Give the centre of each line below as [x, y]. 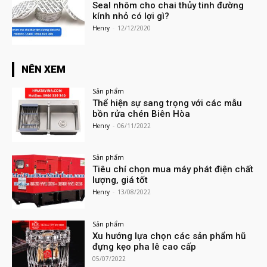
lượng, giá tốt [120, 180]
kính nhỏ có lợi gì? [131, 16]
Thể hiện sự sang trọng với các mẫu [167, 103]
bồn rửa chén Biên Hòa [142, 114]
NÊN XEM [44, 69]
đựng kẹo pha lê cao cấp [145, 247]
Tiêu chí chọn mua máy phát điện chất [173, 170]
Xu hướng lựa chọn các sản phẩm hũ [169, 236]
